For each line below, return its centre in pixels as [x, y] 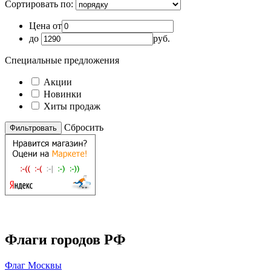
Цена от [45, 26]
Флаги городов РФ [65, 239]
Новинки [63, 94]
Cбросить [84, 127]
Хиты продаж [72, 106]
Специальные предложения [62, 60]
